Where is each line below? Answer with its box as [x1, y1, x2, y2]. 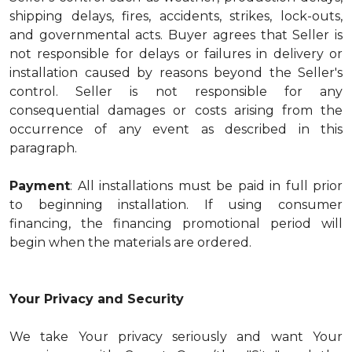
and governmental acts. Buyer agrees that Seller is [9, 27, 343, 42]
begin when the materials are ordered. [9, 235, 251, 250]
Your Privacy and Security [9, 291, 184, 306]
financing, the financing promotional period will [9, 216, 343, 231]
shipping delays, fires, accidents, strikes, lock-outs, [9, 9, 343, 24]
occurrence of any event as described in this [9, 122, 343, 137]
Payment [9, 178, 70, 193]
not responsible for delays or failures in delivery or [9, 46, 343, 61]
